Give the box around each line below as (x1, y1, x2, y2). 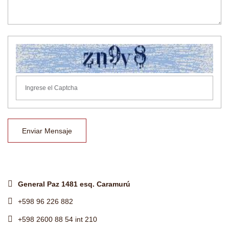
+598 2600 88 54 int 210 (18, 215, 97, 224)
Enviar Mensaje (22, 127, 72, 135)
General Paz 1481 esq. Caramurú (18, 180, 130, 189)
